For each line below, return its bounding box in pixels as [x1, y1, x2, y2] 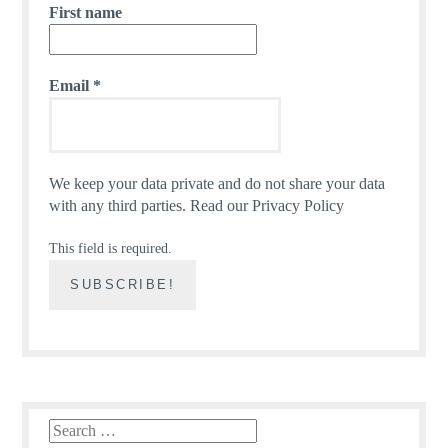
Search [48, 422, 87, 438]
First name [49, 3, 123, 21]
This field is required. [49, 241, 173, 257]
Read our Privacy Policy [190, 197, 345, 215]
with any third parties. [49, 197, 191, 215]
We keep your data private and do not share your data [49, 175, 386, 193]
